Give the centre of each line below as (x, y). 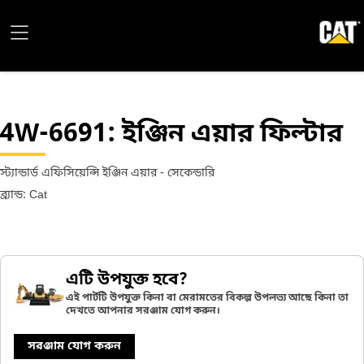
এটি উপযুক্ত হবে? (127, 280)
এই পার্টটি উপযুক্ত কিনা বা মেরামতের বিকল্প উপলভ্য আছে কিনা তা (207, 298)
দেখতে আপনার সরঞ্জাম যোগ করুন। (143, 311)
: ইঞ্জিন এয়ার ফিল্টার (225, 135)
